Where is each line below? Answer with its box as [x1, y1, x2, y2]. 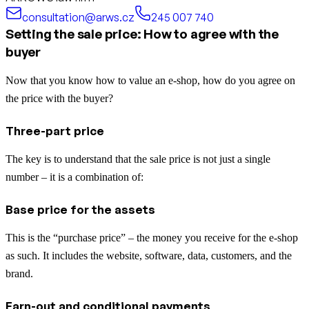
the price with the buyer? [6, 92, 113, 104]
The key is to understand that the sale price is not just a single [6, 152, 270, 165]
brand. [6, 267, 33, 279]
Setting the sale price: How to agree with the [6, 25, 279, 42]
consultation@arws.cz [22, 10, 134, 24]
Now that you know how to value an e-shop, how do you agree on [6, 74, 295, 86]
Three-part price [6, 123, 104, 138]
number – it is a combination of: [6, 170, 143, 183]
